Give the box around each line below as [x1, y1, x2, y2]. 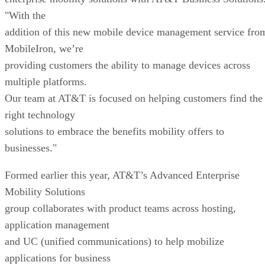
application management [5, 218, 109, 231]
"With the [5, 9, 46, 21]
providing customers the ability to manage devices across [5, 59, 250, 71]
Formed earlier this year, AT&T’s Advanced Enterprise [5, 169, 240, 181]
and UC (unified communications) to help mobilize [5, 235, 224, 247]
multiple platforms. [5, 75, 87, 88]
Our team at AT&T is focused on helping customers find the [5, 92, 263, 104]
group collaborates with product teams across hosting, [5, 202, 236, 214]
